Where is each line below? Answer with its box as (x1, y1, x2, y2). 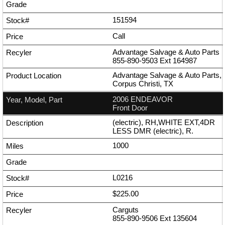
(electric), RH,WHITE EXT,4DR (113, 118, 215, 127)
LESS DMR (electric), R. (113, 127, 193, 136)
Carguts (113, 205, 139, 214)
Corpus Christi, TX (113, 79, 173, 88)
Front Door (113, 103, 148, 113)
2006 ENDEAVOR (113, 95, 173, 104)
